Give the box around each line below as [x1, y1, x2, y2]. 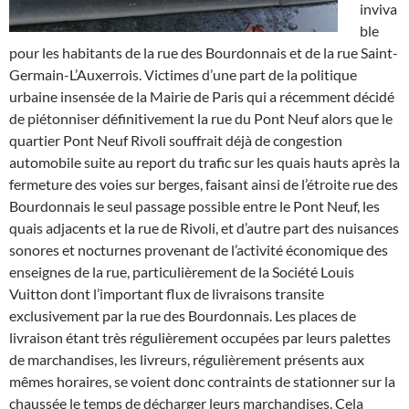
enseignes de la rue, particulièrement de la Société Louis [9, 263, 354, 281]
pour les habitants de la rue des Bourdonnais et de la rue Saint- [9, 44, 398, 62]
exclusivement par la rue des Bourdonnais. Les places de [9, 307, 356, 325]
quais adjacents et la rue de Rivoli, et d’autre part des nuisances [9, 219, 399, 237]
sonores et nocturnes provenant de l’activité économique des [9, 241, 388, 259]
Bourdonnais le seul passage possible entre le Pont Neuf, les [9, 197, 380, 215]
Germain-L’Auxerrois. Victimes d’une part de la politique [9, 66, 357, 84]
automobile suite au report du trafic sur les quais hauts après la [9, 153, 400, 172]
